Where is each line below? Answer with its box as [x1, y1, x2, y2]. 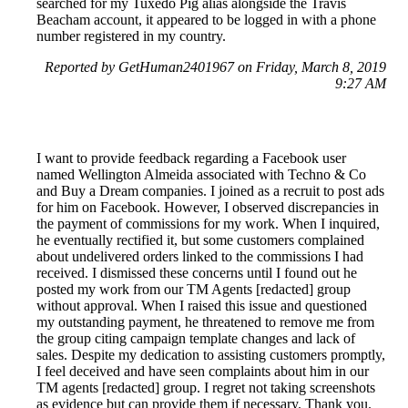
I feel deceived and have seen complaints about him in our [36, 363, 369, 380]
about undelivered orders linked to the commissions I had [36, 249, 363, 265]
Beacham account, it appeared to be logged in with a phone [36, 12, 376, 28]
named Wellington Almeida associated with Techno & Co [36, 167, 366, 183]
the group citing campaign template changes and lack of [36, 331, 355, 347]
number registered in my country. [36, 28, 226, 45]
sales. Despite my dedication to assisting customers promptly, [36, 347, 385, 363]
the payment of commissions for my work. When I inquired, [36, 216, 380, 232]
